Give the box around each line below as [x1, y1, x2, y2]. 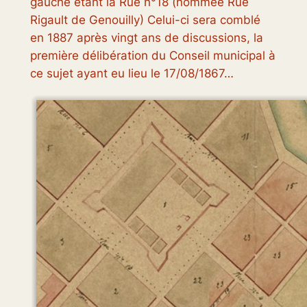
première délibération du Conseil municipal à [29, 49, 275, 63]
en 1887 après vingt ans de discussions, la [29, 31, 263, 45]
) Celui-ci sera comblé [139, 13, 260, 27]
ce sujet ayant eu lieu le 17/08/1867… [29, 66, 234, 81]
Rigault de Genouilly [29, 13, 140, 27]
